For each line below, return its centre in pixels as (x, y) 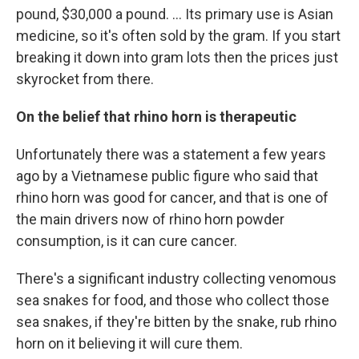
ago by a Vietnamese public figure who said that (167, 175)
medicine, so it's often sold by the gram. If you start (178, 35)
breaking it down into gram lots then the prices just (177, 57)
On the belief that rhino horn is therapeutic (156, 116)
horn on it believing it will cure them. (129, 343)
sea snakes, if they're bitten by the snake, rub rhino (176, 321)
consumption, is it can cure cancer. (127, 240)
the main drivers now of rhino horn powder (150, 219)
